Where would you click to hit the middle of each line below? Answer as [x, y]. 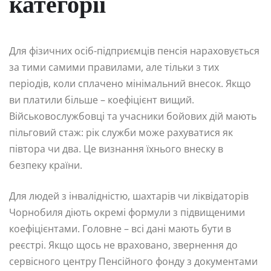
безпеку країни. [46, 165]
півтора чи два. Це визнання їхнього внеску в [116, 149]
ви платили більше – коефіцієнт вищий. [102, 100]
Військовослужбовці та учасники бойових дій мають [133, 116]
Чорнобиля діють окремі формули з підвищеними [127, 213]
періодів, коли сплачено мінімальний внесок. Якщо [130, 84]
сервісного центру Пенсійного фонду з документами [133, 262]
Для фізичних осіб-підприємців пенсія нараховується [134, 51]
